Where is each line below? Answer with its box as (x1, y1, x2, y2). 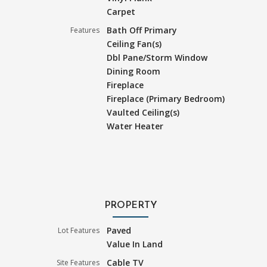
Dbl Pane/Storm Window (107, 51, 208, 63)
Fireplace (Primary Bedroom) (107, 92, 225, 104)
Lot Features (58, 225, 100, 235)
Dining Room (107, 65, 161, 77)
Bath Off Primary (107, 24, 178, 36)
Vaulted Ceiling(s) (107, 106, 180, 118)
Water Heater (107, 120, 164, 132)
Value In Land (107, 238, 163, 250)
